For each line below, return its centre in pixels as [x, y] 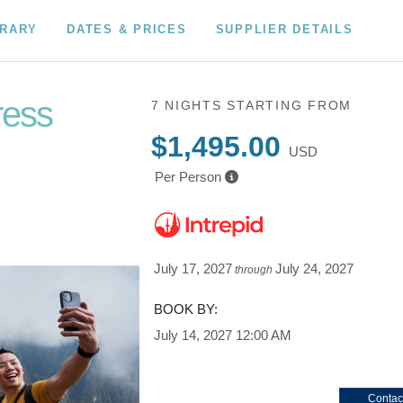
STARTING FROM [290, 105]
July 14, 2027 [193, 335]
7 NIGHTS [189, 105]
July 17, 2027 [193, 269]
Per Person [188, 177]
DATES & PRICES [127, 29]
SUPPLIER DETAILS [284, 29]
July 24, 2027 [315, 269]
